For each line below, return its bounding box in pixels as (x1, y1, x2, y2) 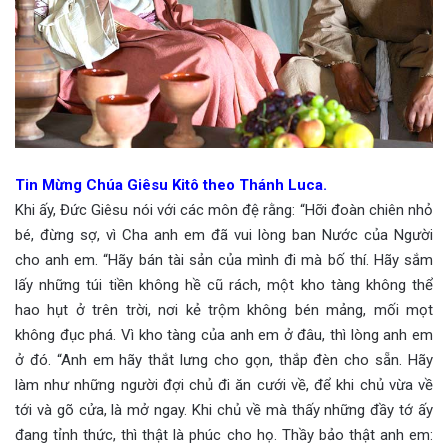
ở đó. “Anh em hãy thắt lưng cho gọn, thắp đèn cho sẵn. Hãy (15, 350, 433, 369)
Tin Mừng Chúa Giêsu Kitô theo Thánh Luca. (15, 175, 327, 194)
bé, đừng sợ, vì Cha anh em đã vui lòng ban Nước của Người (15, 225, 433, 244)
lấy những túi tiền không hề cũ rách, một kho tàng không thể (15, 275, 433, 294)
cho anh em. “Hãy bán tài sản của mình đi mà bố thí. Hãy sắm (15, 250, 433, 269)
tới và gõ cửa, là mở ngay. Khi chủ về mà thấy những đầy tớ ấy (15, 400, 433, 419)
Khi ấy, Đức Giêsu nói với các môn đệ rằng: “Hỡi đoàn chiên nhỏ (15, 200, 433, 219)
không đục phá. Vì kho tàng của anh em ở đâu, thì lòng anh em (15, 325, 433, 344)
